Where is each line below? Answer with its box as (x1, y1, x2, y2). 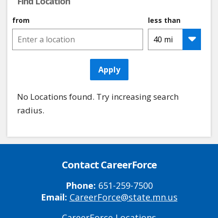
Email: (40, 191, 67, 203)
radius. (17, 105, 44, 116)
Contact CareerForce (61, 158, 157, 172)
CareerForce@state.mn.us (69, 191, 178, 203)
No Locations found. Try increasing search (17, 91, 179, 103)
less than (148, 16, 181, 25)
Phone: (65, 180, 98, 192)
